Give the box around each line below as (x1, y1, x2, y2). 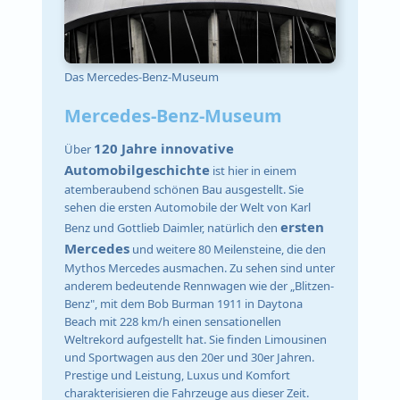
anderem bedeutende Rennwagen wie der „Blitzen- (64, 277, 335, 294)
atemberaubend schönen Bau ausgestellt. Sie (64, 180, 304, 197)
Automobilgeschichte (64, 160, 211, 179)
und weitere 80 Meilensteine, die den (129, 240, 327, 257)
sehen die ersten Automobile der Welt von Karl (64, 198, 312, 215)
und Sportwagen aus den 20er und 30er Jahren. (64, 348, 315, 365)
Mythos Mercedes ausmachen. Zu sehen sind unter (64, 259, 336, 276)
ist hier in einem (210, 162, 297, 179)
